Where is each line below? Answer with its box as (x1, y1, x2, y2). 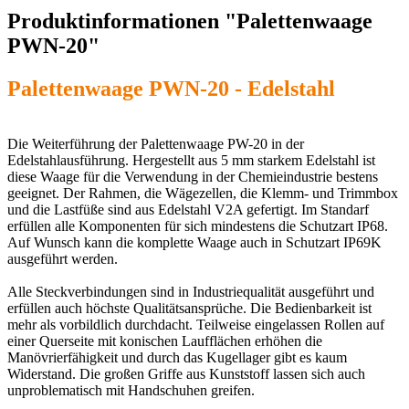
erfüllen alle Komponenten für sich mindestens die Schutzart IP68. (7, 217, 388, 234)
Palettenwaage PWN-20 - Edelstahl (7, 76, 335, 100)
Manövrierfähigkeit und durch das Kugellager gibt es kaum (7, 349, 347, 365)
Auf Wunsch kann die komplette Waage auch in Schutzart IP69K (7, 234, 382, 250)
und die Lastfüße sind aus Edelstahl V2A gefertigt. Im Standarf (7, 201, 369, 217)
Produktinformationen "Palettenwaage (7, 8, 372, 33)
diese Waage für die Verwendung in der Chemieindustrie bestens (7, 168, 378, 184)
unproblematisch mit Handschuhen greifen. (7, 382, 255, 398)
